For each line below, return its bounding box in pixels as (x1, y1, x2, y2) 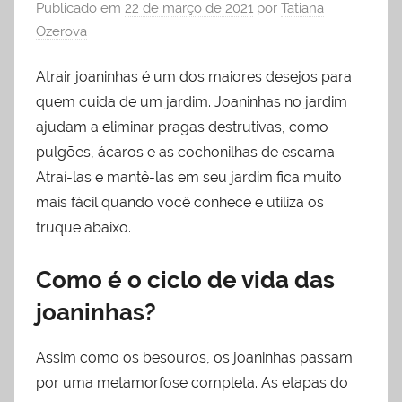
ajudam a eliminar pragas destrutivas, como (36, 118, 328, 135)
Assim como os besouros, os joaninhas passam (36, 349, 353, 367)
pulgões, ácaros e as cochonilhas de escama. (36, 143, 337, 161)
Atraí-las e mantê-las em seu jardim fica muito (36, 168, 342, 186)
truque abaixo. (36, 218, 131, 236)
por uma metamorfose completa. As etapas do (36, 374, 348, 392)
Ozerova (36, 23, 87, 40)
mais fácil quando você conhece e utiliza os (36, 193, 324, 211)
